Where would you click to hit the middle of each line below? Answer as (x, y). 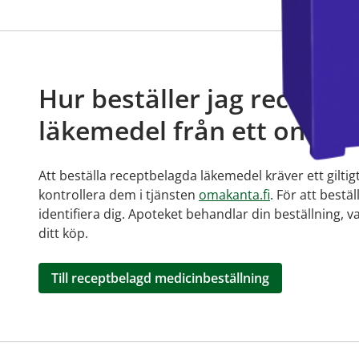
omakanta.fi (234, 195)
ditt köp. (63, 233)
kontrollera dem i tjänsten (119, 195)
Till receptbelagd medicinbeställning (160, 278)
